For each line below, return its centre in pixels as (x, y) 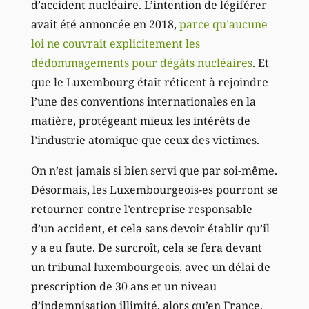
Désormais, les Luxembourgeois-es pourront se (154, 189)
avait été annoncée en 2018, (105, 24)
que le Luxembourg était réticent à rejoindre (149, 82)
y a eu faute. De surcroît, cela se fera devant (146, 247)
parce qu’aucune (223, 24)
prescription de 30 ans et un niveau (123, 286)
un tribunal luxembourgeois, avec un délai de (150, 267)
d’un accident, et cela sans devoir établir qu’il (150, 228)
